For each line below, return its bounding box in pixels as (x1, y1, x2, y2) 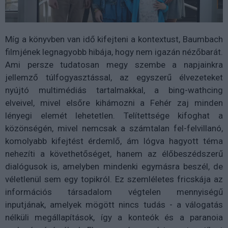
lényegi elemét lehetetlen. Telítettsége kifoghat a (5, 110, 223, 121)
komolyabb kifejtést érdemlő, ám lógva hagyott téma (5, 136, 223, 147)
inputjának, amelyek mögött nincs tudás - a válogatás (5, 199, 223, 210)
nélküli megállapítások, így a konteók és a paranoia (5, 212, 223, 223)
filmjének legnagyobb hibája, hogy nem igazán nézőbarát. (5, 47, 223, 58)
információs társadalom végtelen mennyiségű (5, 187, 223, 197)
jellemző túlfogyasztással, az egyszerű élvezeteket (5, 72, 223, 83)
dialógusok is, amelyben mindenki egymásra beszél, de (5, 161, 223, 172)
